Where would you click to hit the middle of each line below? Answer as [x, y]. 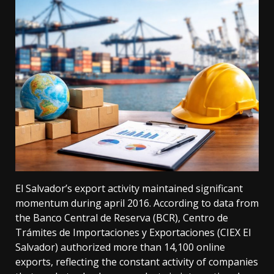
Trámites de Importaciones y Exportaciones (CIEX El [133, 233]
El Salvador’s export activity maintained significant [129, 189]
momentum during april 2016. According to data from [137, 203]
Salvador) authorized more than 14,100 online [120, 247]
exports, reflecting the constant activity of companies [137, 262]
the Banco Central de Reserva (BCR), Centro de [122, 218]
